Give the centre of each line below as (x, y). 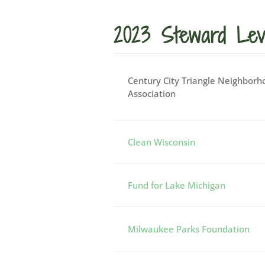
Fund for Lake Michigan (177, 185)
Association (152, 93)
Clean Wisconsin (161, 142)
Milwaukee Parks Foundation (189, 229)
